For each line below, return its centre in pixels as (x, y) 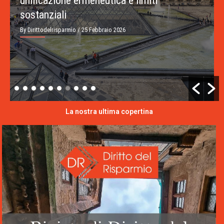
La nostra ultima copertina (109, 111)
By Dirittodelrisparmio (48, 29)
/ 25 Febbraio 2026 (101, 29)
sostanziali (43, 14)
